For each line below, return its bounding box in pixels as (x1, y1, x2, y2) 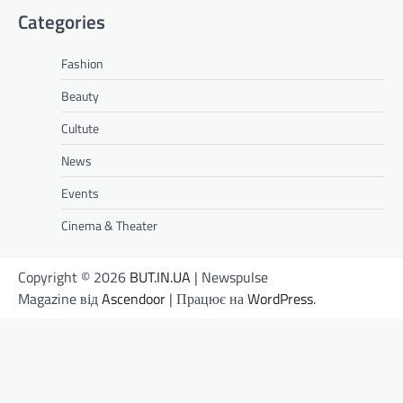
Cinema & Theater (61, 216, 157, 236)
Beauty (61, 86, 99, 106)
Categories (18, 6, 105, 36)
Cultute (61, 119, 99, 139)
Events (61, 184, 99, 203)
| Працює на (166, 288, 247, 310)
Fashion (61, 54, 103, 74)
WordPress (247, 288, 313, 310)
